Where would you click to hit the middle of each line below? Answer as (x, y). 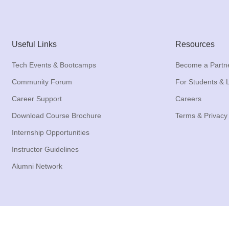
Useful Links (34, 44)
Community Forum (42, 82)
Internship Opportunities (51, 132)
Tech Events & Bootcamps (54, 65)
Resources (195, 44)
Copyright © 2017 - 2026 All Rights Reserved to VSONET (114, 224)
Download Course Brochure (56, 115)
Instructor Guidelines (45, 149)
